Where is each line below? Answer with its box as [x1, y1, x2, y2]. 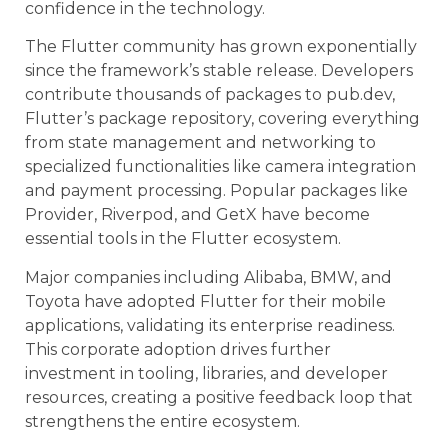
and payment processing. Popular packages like [25, 181, 408, 201]
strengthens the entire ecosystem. [25, 411, 300, 431]
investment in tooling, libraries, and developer [25, 363, 388, 383]
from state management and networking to [25, 133, 376, 153]
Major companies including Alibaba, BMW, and [25, 267, 392, 287]
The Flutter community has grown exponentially [25, 37, 417, 57]
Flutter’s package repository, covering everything [25, 109, 420, 129]
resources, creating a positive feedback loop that [25, 387, 413, 407]
